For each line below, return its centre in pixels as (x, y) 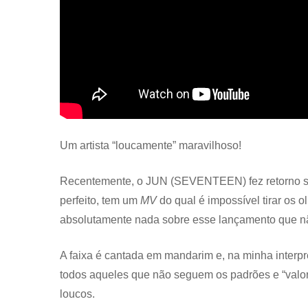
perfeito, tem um (100, 200)
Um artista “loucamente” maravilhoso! (151, 145)
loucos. (79, 294)
